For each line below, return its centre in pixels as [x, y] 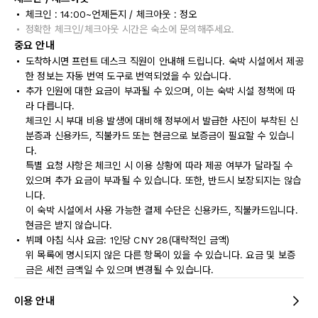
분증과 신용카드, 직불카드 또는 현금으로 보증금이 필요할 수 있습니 [160, 136]
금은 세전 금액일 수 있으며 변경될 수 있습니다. [120, 270]
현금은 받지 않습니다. [69, 225]
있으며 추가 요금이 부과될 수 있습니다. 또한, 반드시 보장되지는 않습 [163, 180]
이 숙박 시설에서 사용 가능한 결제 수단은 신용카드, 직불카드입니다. [162, 210]
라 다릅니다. [50, 106]
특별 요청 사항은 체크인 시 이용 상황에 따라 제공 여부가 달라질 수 [159, 165]
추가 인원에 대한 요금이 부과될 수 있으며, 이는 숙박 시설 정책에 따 [160, 91]
